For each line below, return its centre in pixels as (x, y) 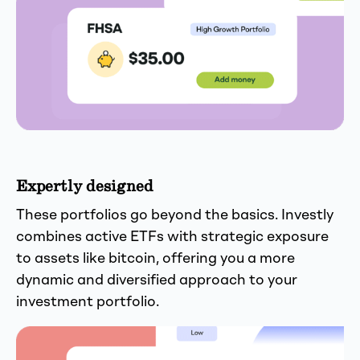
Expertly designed (85, 186)
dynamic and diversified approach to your (157, 280)
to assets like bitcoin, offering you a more (155, 258)
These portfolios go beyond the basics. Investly (175, 215)
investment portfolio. (88, 302)
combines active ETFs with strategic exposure (172, 237)
